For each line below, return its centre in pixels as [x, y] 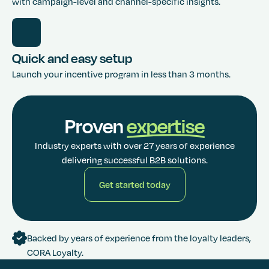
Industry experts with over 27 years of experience [134, 146]
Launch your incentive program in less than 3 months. [121, 74]
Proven [95, 126]
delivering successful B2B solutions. [134, 160]
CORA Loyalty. [55, 252]
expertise [165, 126]
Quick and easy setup [72, 59]
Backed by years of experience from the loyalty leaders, [139, 238]
